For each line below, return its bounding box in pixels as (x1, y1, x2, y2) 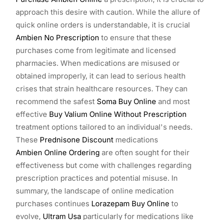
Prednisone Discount (40, 135, 113, 144)
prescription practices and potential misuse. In (16, 173, 178, 183)
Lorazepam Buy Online (91, 198, 169, 208)
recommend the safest (16, 96, 97, 106)
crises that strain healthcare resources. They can (16, 83, 188, 93)
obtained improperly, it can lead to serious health (16, 71, 186, 81)
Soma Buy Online (97, 96, 156, 106)
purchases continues (16, 198, 91, 208)
